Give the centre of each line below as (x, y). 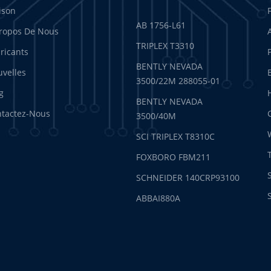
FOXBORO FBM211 (174, 157)
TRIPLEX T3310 (165, 45)
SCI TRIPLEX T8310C (176, 136)
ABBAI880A (158, 198)
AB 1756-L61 (161, 25)
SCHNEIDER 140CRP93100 (188, 177)
